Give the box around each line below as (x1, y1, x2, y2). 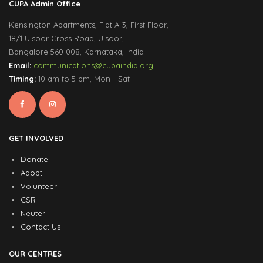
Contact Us (20, 221, 60, 231)
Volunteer (20, 181, 57, 191)
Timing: (9, 74, 36, 84)
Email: (9, 60, 31, 70)
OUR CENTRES (9, 248, 62, 258)
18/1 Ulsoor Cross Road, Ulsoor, (9, 33, 124, 43)
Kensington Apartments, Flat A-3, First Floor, (9, 20, 168, 30)
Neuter (20, 208, 45, 218)
